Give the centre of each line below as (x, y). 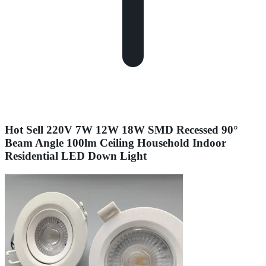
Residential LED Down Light (76, 156)
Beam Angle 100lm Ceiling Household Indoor (115, 142)
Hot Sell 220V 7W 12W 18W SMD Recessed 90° (121, 129)
